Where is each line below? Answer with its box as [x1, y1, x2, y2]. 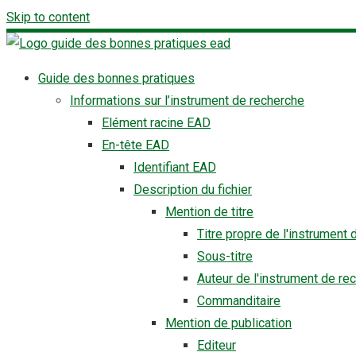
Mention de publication [165, 315, 292, 331]
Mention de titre [165, 204, 253, 219]
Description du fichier [133, 182, 252, 197]
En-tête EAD [102, 137, 169, 153]
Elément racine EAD [102, 115, 211, 130]
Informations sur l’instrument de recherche [70, 93, 304, 108]
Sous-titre [197, 249, 253, 264]
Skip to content [6, 10, 90, 25]
